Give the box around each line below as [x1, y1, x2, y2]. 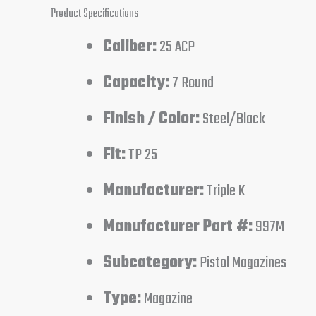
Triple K [204, 178, 245, 205]
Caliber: [103, 35, 157, 61]
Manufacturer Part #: [103, 214, 253, 241]
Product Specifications [51, 4, 138, 23]
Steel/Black [200, 107, 265, 133]
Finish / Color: [103, 107, 200, 133]
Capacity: [103, 71, 169, 97]
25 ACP [157, 35, 195, 61]
